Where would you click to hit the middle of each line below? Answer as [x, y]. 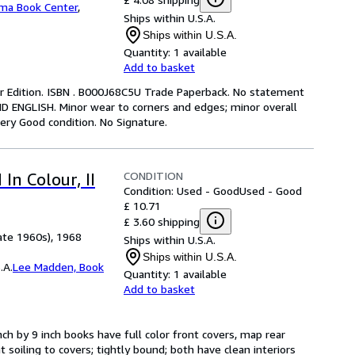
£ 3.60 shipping [162, 221]
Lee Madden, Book [58, 267]
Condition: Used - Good [181, 191]
